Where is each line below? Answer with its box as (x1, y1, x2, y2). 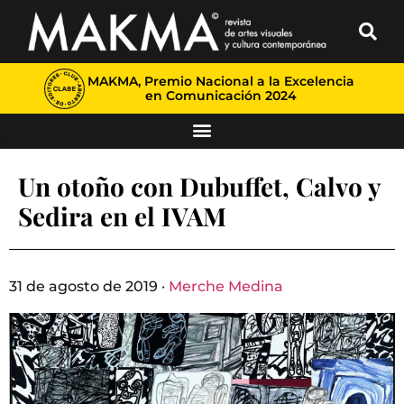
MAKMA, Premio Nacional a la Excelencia (87, 73, 354, 89)
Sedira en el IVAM (18, 199, 226, 233)
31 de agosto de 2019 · (9, 278, 169, 295)
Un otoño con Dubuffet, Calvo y (18, 170, 381, 203)
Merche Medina (169, 278, 283, 295)
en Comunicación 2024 (144, 87, 297, 104)
